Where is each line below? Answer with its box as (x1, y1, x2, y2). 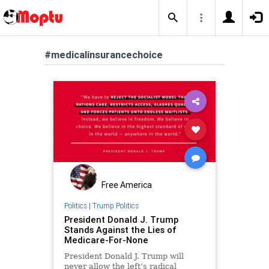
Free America (101, 180, 152, 190)
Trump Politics (92, 201, 139, 210)
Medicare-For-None (64, 234, 148, 246)
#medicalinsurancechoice (44, 48, 163, 61)
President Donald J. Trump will (64, 251, 184, 261)
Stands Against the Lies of (64, 223, 177, 235)
